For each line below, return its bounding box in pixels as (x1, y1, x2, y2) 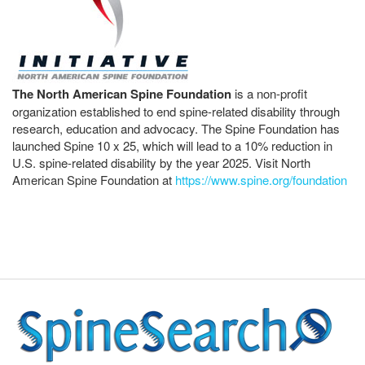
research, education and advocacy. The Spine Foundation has (12, 120, 340, 138)
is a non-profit (231, 85, 307, 103)
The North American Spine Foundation (12, 85, 231, 103)
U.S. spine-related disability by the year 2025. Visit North (12, 154, 310, 172)
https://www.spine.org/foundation (175, 171, 347, 189)
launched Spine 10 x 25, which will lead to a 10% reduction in (12, 137, 332, 155)
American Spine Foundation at (12, 171, 175, 189)
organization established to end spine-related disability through (12, 103, 340, 121)
